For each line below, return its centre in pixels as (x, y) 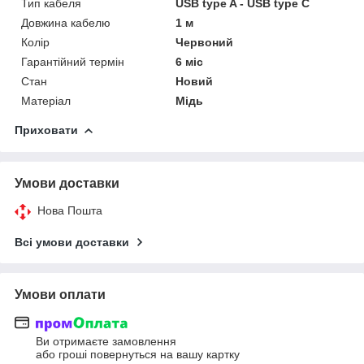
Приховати (46, 130)
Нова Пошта (70, 210)
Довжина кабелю (66, 22)
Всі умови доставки (72, 242)
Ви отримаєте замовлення (106, 342)
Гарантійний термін (73, 61)
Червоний (205, 42)
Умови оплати (60, 294)
